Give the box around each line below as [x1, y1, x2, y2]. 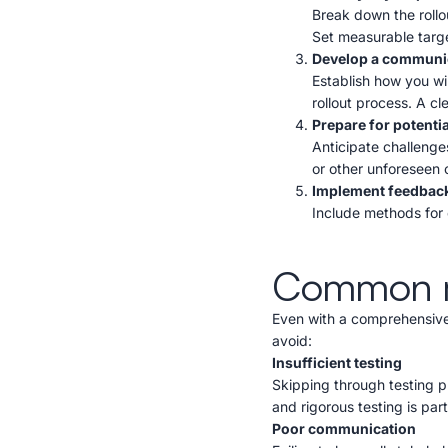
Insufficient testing [272, 354, 402, 372]
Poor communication [272, 420, 416, 438]
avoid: [272, 332, 312, 350]
